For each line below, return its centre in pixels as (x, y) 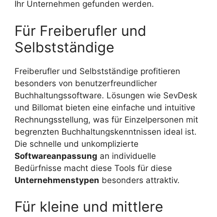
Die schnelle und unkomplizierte (77, 144)
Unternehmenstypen (57, 180)
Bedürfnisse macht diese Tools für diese (93, 168)
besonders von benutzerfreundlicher (86, 83)
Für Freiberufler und (80, 31)
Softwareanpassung (56, 156)
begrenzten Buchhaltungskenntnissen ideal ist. (106, 132)
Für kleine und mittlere (89, 207)
